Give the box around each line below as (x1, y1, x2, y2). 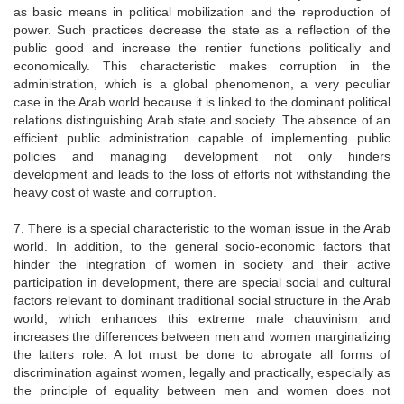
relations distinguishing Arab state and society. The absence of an (14, 112, 390, 127)
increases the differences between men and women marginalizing (14, 328, 390, 344)
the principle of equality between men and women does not (14, 382, 390, 398)
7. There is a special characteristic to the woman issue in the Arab (14, 220, 390, 235)
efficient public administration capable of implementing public (14, 130, 390, 145)
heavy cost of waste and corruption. (14, 184, 224, 199)
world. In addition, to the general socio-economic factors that (14, 238, 390, 253)
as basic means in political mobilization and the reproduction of (14, 4, 390, 19)
